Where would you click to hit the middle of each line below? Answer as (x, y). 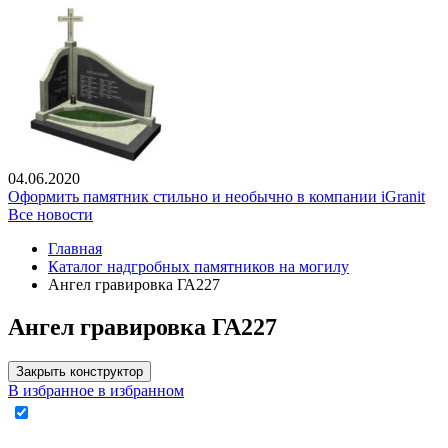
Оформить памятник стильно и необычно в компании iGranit (216, 197)
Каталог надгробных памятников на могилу (198, 267)
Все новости (50, 215)
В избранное (51, 391)
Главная (75, 249)
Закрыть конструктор (79, 372)
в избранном (141, 391)
